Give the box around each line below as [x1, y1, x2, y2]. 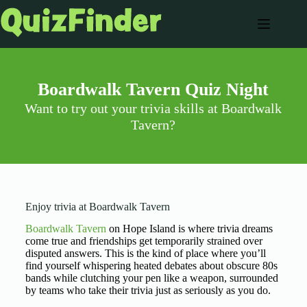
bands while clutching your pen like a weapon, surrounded [25, 272, 278, 284]
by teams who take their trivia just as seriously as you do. [25, 284, 271, 296]
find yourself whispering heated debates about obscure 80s [25, 260, 278, 271]
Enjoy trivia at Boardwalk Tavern [25, 201, 170, 212]
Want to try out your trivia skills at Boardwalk [25, 101, 282, 116]
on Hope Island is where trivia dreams [106, 223, 273, 234]
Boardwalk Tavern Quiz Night [38, 79, 269, 99]
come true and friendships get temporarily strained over [25, 235, 262, 247]
